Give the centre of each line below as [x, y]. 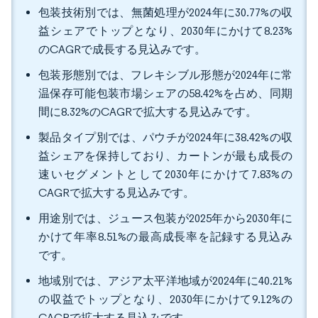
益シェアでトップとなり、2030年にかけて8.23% [165, 31]
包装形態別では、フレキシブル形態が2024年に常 [165, 75]
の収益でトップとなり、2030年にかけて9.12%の [165, 299]
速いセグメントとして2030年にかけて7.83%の [165, 174]
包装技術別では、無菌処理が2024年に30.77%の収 [165, 12]
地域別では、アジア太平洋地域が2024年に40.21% [165, 281]
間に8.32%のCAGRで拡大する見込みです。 [148, 112]
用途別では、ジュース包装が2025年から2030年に [165, 218]
